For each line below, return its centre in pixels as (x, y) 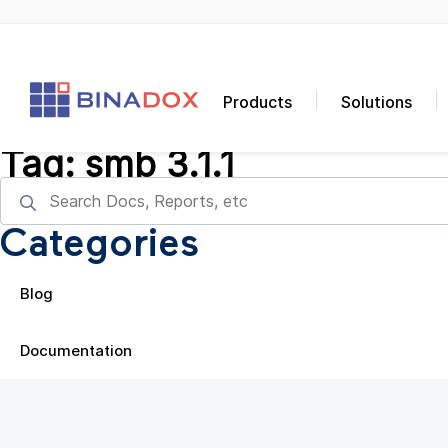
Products (258, 102)
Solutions (377, 102)
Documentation (76, 350)
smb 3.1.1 (160, 164)
